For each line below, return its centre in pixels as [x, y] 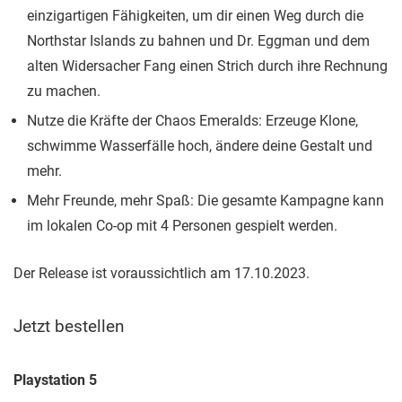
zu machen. [64, 91]
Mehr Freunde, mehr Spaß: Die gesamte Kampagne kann [205, 201]
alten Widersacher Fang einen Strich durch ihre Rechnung [207, 66]
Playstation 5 [55, 380]
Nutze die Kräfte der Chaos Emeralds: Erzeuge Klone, [192, 121]
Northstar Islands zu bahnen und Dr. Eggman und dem [198, 41]
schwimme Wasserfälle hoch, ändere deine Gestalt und [200, 146]
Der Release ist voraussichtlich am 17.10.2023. [162, 273]
